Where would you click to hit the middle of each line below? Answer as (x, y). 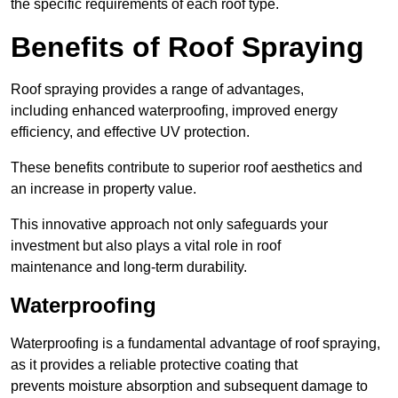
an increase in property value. (103, 189)
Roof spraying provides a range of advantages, (157, 90)
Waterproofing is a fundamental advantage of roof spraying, (195, 344)
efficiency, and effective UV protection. (130, 132)
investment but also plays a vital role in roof (146, 246)
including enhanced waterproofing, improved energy (174, 111)
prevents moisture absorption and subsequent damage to (189, 386)
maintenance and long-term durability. (129, 267)
